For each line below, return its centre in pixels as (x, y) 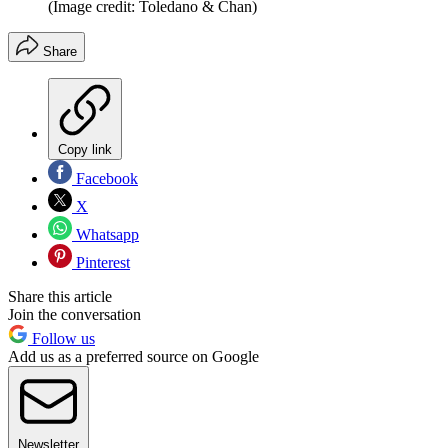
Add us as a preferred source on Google (133, 357)
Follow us (61, 339)
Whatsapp (105, 235)
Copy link (85, 150)
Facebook (105, 179)
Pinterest (101, 263)
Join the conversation (74, 315)
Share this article (60, 297)
